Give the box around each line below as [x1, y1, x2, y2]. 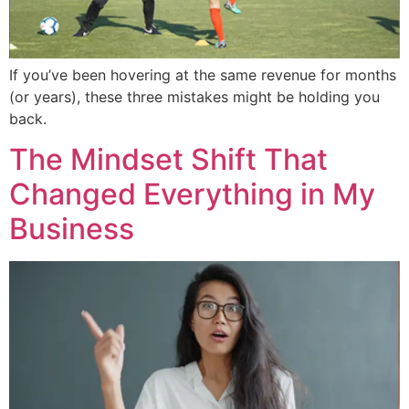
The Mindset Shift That [9, 142, 328, 178]
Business [9, 211, 134, 247]
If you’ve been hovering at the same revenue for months [9, 65, 396, 84]
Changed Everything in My [9, 176, 375, 213]
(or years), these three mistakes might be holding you [9, 87, 380, 106]
